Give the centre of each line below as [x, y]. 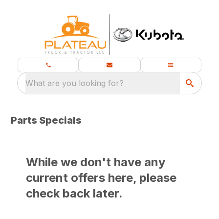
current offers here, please [101, 178]
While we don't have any [96, 162]
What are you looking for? [75, 83]
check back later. [75, 193]
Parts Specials [46, 120]
